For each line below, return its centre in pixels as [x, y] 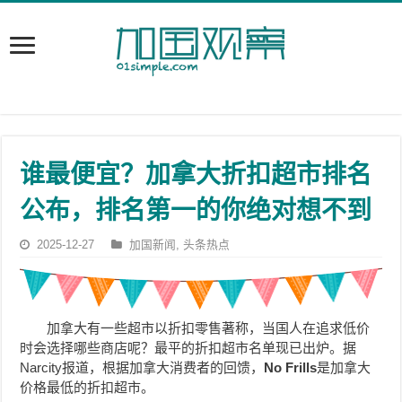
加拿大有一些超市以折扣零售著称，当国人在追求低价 [209, 328]
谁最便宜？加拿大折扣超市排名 [196, 175]
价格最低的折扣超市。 [87, 388]
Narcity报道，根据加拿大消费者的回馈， [142, 368]
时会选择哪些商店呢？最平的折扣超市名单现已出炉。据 [188, 348]
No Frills [291, 368]
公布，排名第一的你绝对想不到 [196, 210]
